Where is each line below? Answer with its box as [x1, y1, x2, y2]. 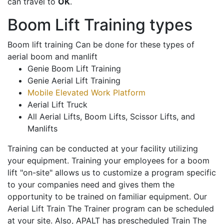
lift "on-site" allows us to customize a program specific [7, 167, 216, 178]
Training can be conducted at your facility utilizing [7, 143, 198, 154]
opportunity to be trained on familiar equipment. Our [7, 191, 207, 202]
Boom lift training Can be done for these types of [7, 39, 194, 50]
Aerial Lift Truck [27, 99, 87, 110]
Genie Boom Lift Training [27, 63, 121, 74]
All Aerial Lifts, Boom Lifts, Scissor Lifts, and [27, 111, 195, 122]
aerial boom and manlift [7, 51, 97, 62]
